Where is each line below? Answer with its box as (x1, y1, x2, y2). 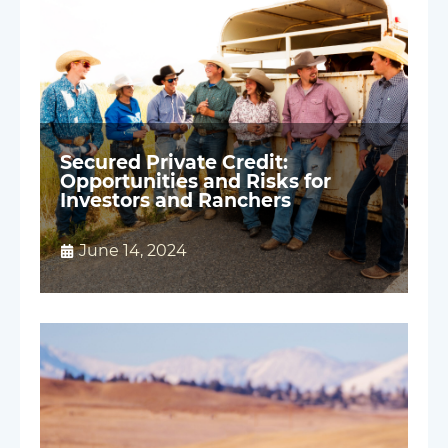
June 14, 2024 (79, 241, 187, 261)
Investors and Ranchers (60, 188, 291, 213)
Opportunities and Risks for (60, 169, 331, 194)
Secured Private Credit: (60, 150, 288, 175)
